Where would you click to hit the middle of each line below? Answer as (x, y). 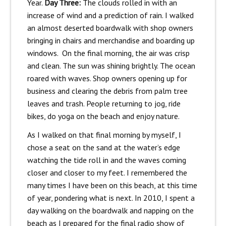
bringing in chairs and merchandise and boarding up (111, 41)
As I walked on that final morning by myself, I (104, 135)
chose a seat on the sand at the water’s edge (103, 148)
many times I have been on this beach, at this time (112, 185)
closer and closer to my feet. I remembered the (107, 173)
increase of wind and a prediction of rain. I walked (110, 15)
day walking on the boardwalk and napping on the (110, 211)
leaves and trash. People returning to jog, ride (104, 104)
